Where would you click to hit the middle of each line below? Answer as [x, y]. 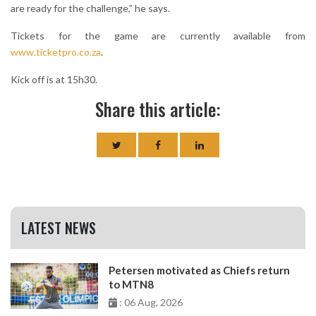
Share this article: [158, 109]
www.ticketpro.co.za [56, 52]
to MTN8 [132, 285]
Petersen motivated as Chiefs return [200, 271]
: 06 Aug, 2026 [150, 303]
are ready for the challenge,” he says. [90, 8]
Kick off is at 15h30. [54, 80]
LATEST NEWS [59, 228]
